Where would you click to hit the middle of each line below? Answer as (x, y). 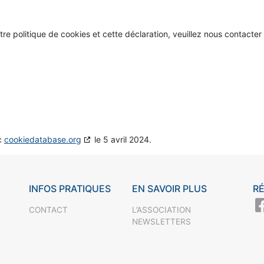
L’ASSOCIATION (161, 210)
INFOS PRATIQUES (70, 189)
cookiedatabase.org (43, 140)
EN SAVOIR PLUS (169, 189)
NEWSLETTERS (161, 222)
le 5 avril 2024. (122, 140)
